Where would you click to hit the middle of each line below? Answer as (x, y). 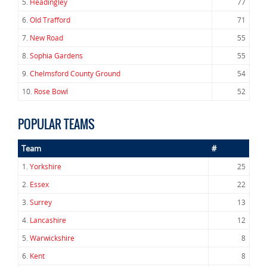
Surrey (41, 202)
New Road (46, 38)
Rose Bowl (51, 91)
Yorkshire (46, 167)
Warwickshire (52, 238)
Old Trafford (50, 20)
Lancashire (48, 220)
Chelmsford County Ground (75, 74)
